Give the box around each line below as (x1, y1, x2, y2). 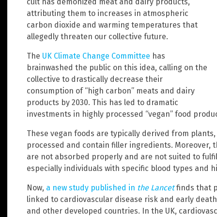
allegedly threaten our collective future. (27, 32, 168, 42)
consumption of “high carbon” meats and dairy (27, 86, 195, 96)
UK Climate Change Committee (42, 51, 150, 61)
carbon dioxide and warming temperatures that (27, 20, 198, 30)
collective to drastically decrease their (27, 75, 163, 84)
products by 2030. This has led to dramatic (27, 98, 178, 108)
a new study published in (46, 183, 137, 193)
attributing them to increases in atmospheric (27, 9, 188, 18)
